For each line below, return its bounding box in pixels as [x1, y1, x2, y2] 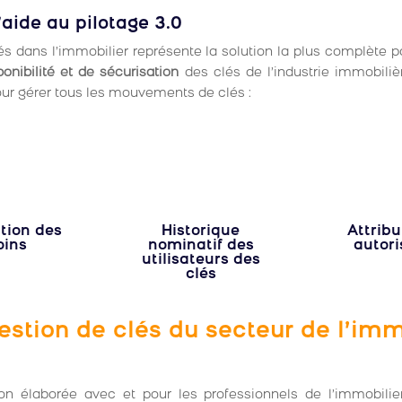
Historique [162, 224, 240, 240]
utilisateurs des [141, 253, 260, 268]
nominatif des [147, 239, 254, 254]
